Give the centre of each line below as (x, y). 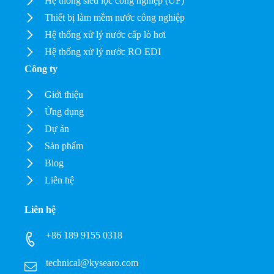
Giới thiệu (64, 95)
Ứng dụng (65, 112)
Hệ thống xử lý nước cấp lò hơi (106, 35)
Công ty (41, 69)
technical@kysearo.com (92, 263)
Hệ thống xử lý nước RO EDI (103, 52)
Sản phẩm (64, 146)
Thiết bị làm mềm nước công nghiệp (115, 18)
